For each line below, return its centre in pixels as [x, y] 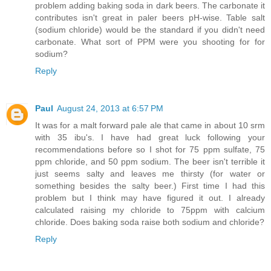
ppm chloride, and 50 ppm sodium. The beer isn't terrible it [150, 161]
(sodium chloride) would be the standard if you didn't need [150, 29]
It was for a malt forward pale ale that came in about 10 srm [150, 125]
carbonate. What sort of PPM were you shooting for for [150, 41]
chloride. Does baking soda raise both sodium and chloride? [150, 222]
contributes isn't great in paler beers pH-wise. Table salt [150, 17]
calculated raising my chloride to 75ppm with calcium [150, 210]
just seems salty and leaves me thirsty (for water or [150, 173]
